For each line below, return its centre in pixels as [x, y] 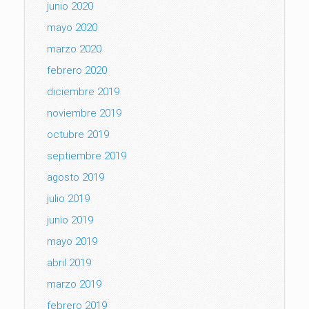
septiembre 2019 [87, 156]
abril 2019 [69, 262]
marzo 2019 [74, 284]
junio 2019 [70, 220]
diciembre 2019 [83, 91]
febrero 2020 [77, 70]
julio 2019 [68, 198]
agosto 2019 [76, 177]
